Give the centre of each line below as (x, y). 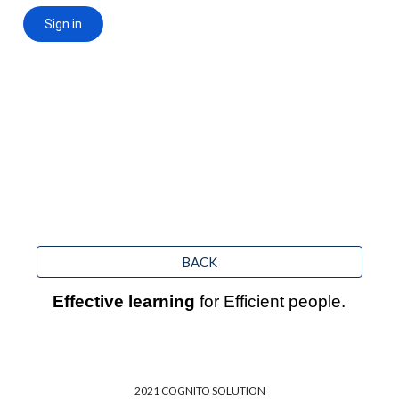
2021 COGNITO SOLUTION (199, 391)
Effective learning (124, 301)
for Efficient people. (271, 301)
